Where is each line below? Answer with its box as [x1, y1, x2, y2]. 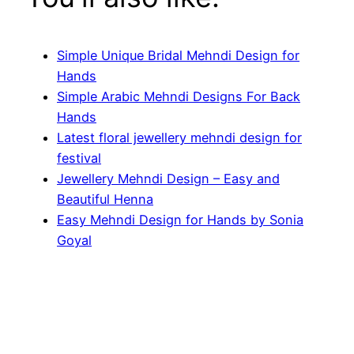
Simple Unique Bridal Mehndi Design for [57, 47, 299, 64]
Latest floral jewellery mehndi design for [57, 130, 302, 146]
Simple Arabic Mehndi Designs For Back [57, 88, 300, 105]
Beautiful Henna [57, 191, 153, 208]
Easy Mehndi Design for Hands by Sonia [57, 212, 303, 228]
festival [57, 150, 101, 167]
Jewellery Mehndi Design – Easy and [57, 171, 280, 187]
